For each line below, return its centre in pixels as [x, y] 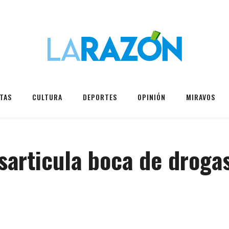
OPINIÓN [152, 97]
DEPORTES [100, 97]
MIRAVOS [201, 97]
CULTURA [47, 97]
